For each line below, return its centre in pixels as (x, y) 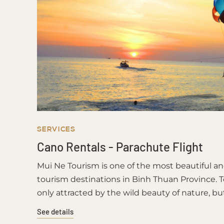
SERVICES (56, 129)
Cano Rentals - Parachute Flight (120, 147)
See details (55, 211)
